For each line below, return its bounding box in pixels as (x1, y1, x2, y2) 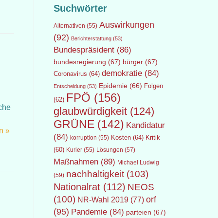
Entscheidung (53, 83, 86, 89)
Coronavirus (53, 70, 87, 77)
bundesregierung (53, 58, 106, 66)
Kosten (110, 134, 131, 141)
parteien (126, 208, 151, 216)
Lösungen (96, 146, 123, 153)
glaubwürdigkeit (53, 105, 127, 117)
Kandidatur (126, 121, 165, 130)
